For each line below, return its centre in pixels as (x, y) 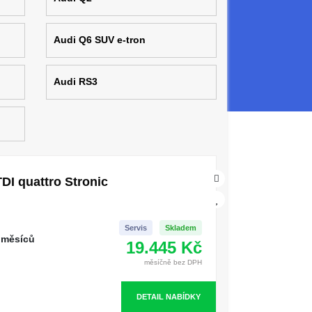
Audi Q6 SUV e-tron (99, 40)
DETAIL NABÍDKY (169, 297)
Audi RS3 (75, 81)
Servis (136, 228)
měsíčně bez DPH (173, 262)
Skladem (181, 228)
